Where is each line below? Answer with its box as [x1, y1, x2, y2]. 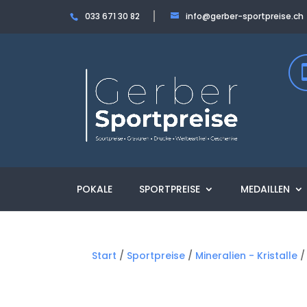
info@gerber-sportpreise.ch [186, 10, 304, 22]
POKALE [77, 182, 112, 196]
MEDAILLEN [241, 182, 290, 196]
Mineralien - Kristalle [195, 248, 298, 262]
